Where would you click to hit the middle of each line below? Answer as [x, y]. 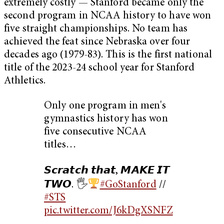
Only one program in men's [105, 106]
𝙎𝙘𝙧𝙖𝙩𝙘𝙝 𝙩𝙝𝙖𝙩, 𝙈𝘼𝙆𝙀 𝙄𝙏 [107, 171]
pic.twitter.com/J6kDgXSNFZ [108, 211]
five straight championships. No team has [96, 29]
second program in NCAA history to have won [108, 16]
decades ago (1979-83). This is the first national [108, 55]
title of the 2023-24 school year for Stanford [99, 68]
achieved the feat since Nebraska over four [97, 42]
